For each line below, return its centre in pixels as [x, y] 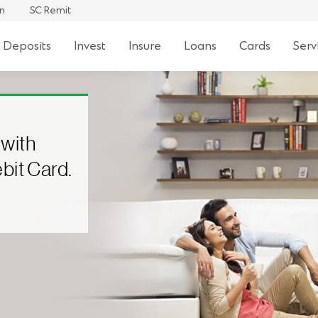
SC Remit [50, 10]
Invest [90, 46]
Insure [145, 46]
